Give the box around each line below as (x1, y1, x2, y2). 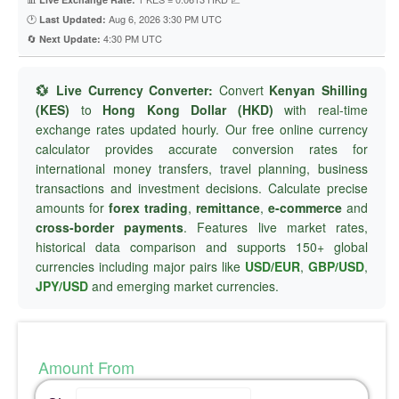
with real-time (273, 101, 369, 118)
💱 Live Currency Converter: (36, 81, 214, 99)
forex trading (109, 199, 188, 216)
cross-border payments (36, 218, 184, 236)
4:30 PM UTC (101, 31, 162, 45)
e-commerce (268, 199, 342, 216)
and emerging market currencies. (88, 277, 279, 295)
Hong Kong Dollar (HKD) (102, 101, 273, 118)
